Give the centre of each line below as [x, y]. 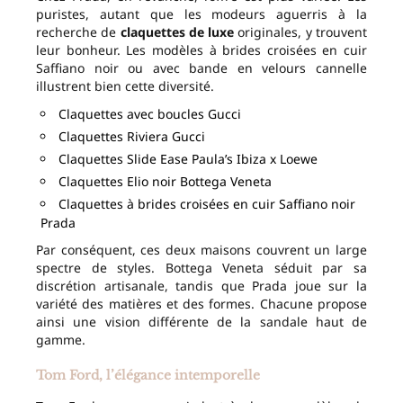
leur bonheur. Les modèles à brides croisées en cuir [201, 50]
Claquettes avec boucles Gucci [150, 114]
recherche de [78, 32]
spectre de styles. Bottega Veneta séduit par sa [201, 268]
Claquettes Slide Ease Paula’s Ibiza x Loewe [188, 159]
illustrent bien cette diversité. [125, 86]
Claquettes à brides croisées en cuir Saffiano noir [207, 204]
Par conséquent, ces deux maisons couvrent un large [201, 250]
